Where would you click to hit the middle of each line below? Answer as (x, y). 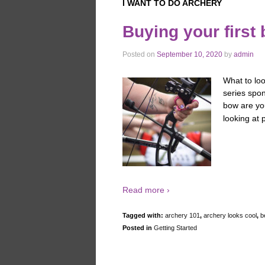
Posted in (138, 228)
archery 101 (182, 216)
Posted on (140, 55)
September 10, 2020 (190, 55)
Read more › (146, 190)
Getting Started (175, 228)
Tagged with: (144, 216)
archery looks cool (230, 216)
